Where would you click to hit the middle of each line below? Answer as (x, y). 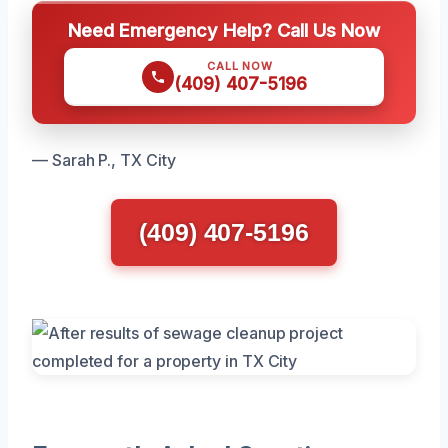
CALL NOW (240, 65)
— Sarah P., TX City (104, 159)
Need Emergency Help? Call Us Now (224, 29)
